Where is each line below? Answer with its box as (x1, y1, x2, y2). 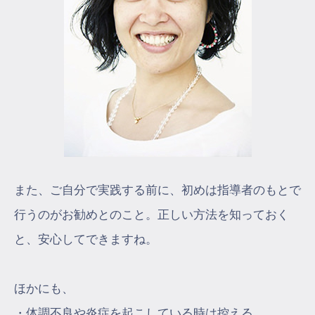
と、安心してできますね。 (14, 232, 157, 246)
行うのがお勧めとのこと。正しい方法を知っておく (14, 207, 289, 221)
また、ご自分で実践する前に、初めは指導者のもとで (14, 183, 301, 197)
